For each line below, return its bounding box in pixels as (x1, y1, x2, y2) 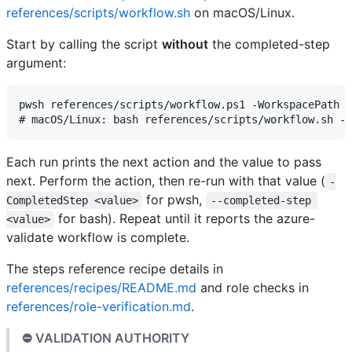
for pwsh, (142, 191, 207, 207)
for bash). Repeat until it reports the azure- (54, 210, 316, 226)
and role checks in (196, 279, 309, 295)
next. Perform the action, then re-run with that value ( (6, 172, 325, 189)
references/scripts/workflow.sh (6, 4, 190, 20)
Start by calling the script (6, 35, 162, 52)
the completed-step (208, 35, 330, 52)
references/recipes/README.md (6, 279, 196, 295)
